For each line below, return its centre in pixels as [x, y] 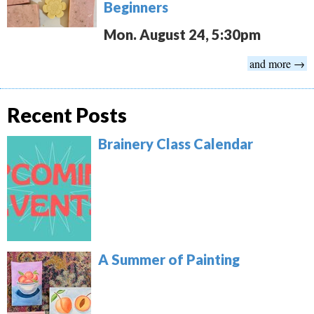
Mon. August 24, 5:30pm [183, 34]
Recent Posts [67, 115]
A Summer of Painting [169, 259]
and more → [277, 63]
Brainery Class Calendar [176, 143]
